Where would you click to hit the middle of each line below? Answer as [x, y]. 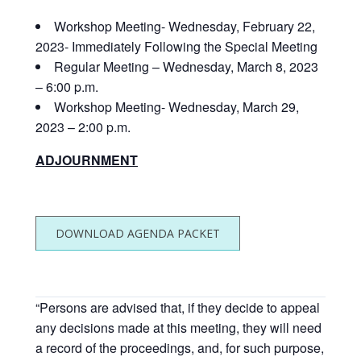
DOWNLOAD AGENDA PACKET [138, 233]
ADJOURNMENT [87, 160]
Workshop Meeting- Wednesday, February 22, [185, 26]
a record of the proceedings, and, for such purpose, [180, 347]
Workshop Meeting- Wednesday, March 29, [176, 106]
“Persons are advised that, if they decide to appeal [178, 307]
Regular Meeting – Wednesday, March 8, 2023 [186, 66]
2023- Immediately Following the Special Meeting [176, 46]
